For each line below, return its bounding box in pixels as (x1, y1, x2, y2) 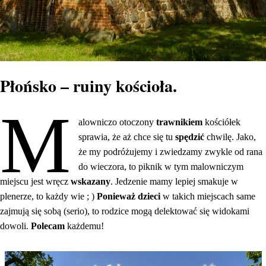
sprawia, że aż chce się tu (78, 131, 176, 142)
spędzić (175, 131, 207, 142)
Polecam (31, 220, 67, 231)
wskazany (71, 176, 110, 186)
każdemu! (67, 220, 104, 231)
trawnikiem (156, 116, 205, 127)
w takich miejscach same (163, 191, 255, 201)
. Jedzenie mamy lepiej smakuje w (110, 176, 238, 186)
